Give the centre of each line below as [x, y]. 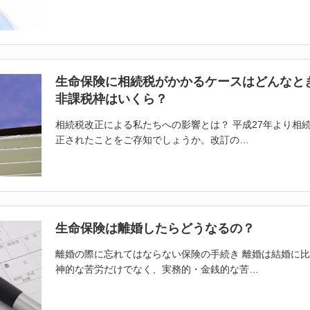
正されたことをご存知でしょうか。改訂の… [152, 139]
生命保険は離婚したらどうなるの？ [155, 228]
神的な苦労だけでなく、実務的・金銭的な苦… [157, 269]
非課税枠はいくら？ [111, 99]
